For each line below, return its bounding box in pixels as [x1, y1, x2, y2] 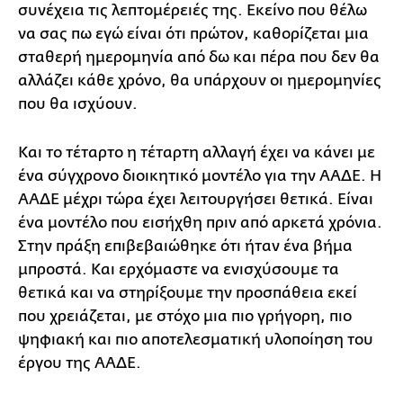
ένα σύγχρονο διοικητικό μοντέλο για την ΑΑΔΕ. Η [18, 166, 381, 184]
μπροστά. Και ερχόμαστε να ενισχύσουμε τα [18, 260, 339, 278]
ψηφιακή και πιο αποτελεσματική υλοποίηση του [18, 330, 373, 348]
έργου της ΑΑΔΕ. [18, 354, 141, 372]
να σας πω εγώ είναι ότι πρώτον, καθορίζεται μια [18, 24, 369, 42]
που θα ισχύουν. [18, 94, 138, 112]
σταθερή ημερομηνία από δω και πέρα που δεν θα [18, 48, 380, 66]
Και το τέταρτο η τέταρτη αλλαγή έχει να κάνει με [18, 143, 375, 161]
